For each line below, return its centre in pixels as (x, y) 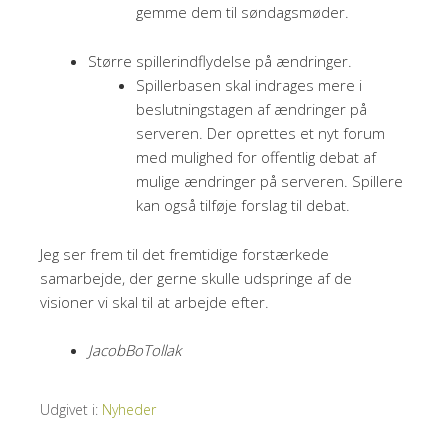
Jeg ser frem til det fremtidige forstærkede (184, 253)
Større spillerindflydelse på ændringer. (220, 60)
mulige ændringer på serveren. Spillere (269, 180)
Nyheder (129, 409)
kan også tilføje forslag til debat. (243, 204)
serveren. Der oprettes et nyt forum (260, 132)
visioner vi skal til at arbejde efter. (154, 301)
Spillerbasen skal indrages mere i (249, 84)
